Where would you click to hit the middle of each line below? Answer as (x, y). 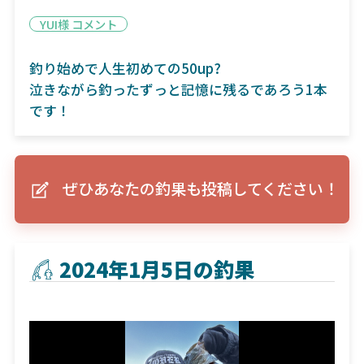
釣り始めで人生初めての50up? (125, 69)
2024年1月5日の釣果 (157, 269)
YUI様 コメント (78, 24)
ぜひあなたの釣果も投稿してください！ (200, 189)
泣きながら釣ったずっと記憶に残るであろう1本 (178, 90)
